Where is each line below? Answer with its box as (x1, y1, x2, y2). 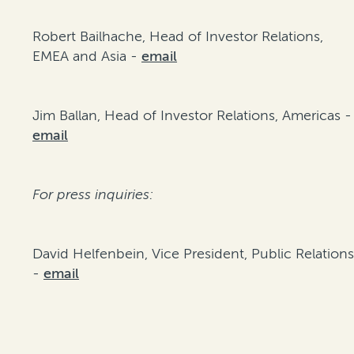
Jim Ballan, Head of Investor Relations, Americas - (32, 107, 352, 125)
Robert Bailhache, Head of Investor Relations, (32, 28, 324, 46)
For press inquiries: (32, 186, 154, 204)
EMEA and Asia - (32, 47, 142, 66)
